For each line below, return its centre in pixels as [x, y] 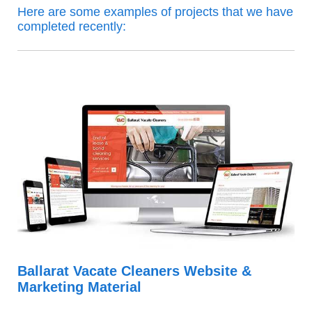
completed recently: [72, 26]
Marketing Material [79, 287]
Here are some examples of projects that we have [155, 11]
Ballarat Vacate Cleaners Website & [134, 271]
